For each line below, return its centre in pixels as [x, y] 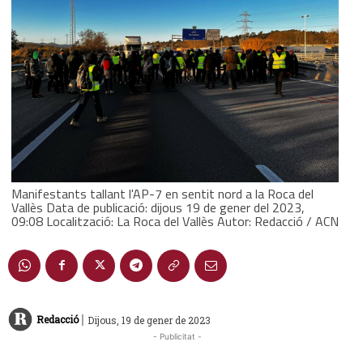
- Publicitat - [177, 337]
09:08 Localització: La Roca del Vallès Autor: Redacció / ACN [175, 221]
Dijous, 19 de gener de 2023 [149, 320]
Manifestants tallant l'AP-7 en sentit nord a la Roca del [162, 193]
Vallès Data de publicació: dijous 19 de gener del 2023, [158, 207]
